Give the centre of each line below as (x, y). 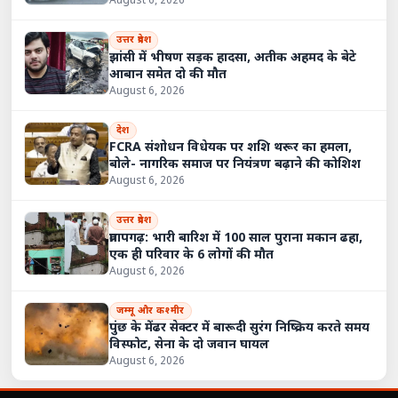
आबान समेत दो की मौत (167, 75)
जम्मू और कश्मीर (150, 310)
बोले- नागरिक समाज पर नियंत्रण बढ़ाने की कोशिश (235, 165)
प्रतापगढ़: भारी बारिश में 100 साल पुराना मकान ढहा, (235, 238)
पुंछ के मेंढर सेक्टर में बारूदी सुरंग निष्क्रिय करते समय (239, 329)
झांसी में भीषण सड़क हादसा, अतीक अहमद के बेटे (232, 58)
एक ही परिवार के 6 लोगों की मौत (191, 255)
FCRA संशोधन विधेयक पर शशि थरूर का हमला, (230, 148)
